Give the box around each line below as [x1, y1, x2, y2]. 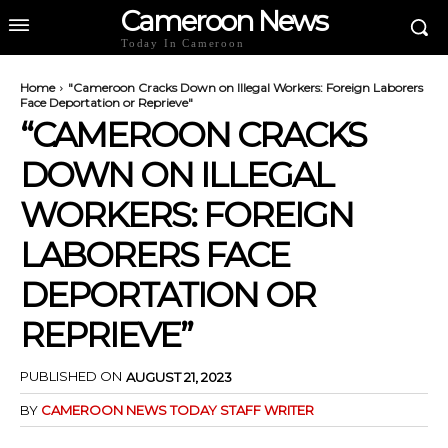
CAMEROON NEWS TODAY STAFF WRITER [41, 401, 314, 418]
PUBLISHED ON [20, 368, 122, 385]
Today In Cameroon [121, 37, 245, 49]
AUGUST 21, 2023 [126, 368, 232, 385]
